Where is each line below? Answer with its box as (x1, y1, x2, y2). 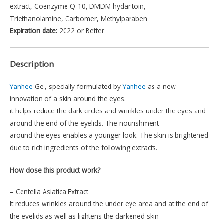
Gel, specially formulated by (33, 82, 123, 91)
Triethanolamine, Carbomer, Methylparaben (10, 13, 147, 23)
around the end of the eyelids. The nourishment (10, 118, 159, 128)
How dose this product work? (10, 165, 100, 175)
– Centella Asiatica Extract (10, 187, 88, 197)
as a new (146, 82, 176, 91)
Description (10, 58, 54, 70)
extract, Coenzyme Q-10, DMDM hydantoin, (10, 1, 146, 11)
